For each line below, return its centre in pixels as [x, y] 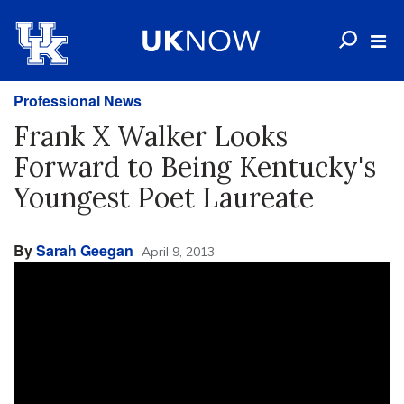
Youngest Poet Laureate [164, 197]
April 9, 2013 [178, 252]
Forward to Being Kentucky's [195, 167]
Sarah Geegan [85, 250]
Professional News [78, 101]
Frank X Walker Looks [151, 136]
